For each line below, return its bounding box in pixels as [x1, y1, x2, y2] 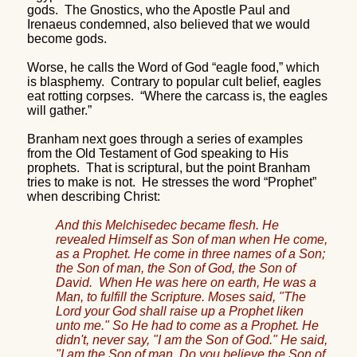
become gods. [27, 31, 107, 45]
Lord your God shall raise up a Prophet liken [56, 304, 304, 318]
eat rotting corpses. [27, 88, 134, 103]
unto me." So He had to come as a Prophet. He [56, 318, 319, 332]
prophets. [27, 160, 80, 175]
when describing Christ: [27, 189, 160, 203]
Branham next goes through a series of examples [27, 131, 303, 146]
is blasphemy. [27, 74, 104, 88]
